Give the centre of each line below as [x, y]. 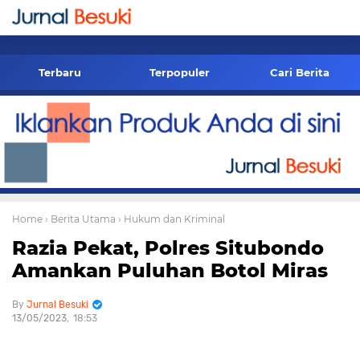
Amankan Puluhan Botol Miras [170, 271]
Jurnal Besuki [57, 305]
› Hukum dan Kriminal [172, 219]
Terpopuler [180, 72]
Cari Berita [300, 72]
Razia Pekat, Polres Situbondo [168, 248]
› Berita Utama [80, 219]
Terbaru [60, 72]
